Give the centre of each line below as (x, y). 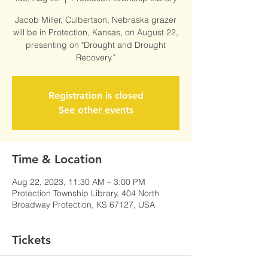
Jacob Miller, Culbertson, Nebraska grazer (96, 20)
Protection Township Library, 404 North (86, 193)
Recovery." (96, 57)
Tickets (31, 240)
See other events (96, 110)
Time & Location (57, 159)
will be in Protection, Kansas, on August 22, (96, 32)
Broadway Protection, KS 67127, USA (83, 205)
